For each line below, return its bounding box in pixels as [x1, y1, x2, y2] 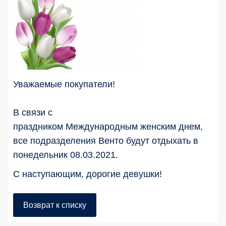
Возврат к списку [23, 200, 86, 209]
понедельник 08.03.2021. [13, 149, 118, 160]
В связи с [13, 107, 52, 118]
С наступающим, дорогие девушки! [13, 168, 162, 179]
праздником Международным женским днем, [13, 121, 203, 132]
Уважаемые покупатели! [13, 79, 115, 89]
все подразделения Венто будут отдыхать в [13, 135, 198, 146]
